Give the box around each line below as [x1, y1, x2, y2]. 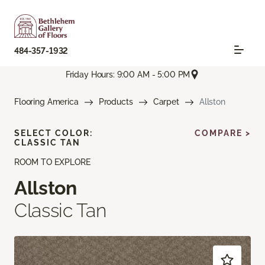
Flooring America [14, 97, 79, 107]
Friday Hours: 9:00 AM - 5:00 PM [65, 69, 190, 79]
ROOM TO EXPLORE [14, 157, 91, 167]
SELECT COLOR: [14, 128, 93, 138]
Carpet [153, 97, 179, 107]
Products [98, 97, 133, 107]
